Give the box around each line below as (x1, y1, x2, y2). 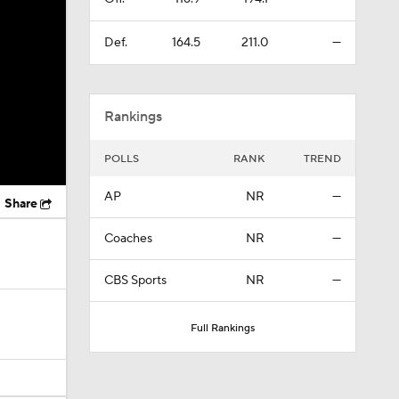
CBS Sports (103, 273, 167, 289)
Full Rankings (190, 322, 255, 335)
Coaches (103, 231, 152, 247)
